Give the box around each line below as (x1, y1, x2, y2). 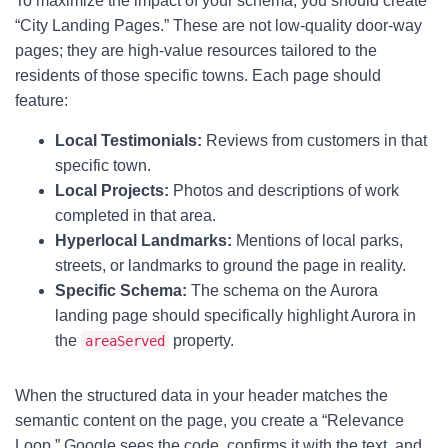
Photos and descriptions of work (169, 182, 399, 199)
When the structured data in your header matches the (15, 387, 388, 404)
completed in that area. (55, 207, 216, 224)
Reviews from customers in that (202, 132, 427, 149)
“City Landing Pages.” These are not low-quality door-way (15, 17, 422, 34)
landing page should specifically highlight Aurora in (55, 307, 416, 324)
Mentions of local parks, (232, 232, 403, 249)
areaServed (85, 333, 165, 349)
